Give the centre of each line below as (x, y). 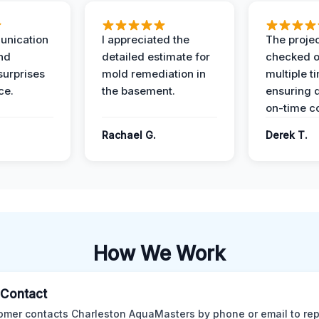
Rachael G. (129, 135)
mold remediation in (154, 73)
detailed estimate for (156, 56)
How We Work (159, 253)
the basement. (138, 90)
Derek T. (287, 135)
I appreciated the (146, 39)
